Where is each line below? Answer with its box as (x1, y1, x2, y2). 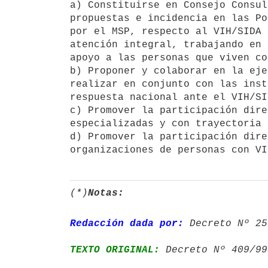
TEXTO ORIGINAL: (70, 244, 160, 255)
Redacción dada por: (70, 218, 184, 229)
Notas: (88, 187, 124, 199)
